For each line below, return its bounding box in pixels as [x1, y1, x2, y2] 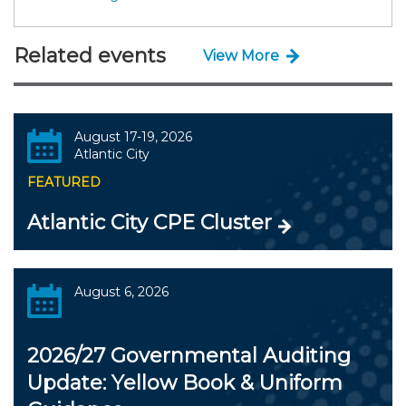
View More [203, 47, 279, 65]
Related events [14, 43, 166, 68]
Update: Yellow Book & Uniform [27, 370, 343, 395]
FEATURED [27, 173, 101, 190]
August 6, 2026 [73, 283, 169, 300]
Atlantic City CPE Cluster [27, 209, 272, 235]
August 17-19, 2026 [73, 128, 192, 145]
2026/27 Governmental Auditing [27, 343, 351, 368]
